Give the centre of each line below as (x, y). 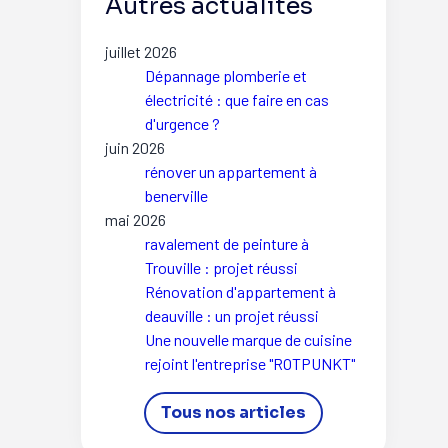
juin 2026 (134, 147)
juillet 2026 (140, 51)
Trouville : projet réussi (221, 267)
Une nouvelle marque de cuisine (248, 339)
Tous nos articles (233, 412)
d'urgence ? (182, 123)
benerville (176, 195)
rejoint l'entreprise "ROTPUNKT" (249, 363)
